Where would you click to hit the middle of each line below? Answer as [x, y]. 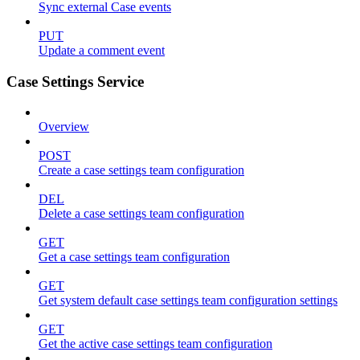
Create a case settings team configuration [141, 170]
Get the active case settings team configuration [155, 344]
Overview [64, 127]
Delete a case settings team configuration [141, 214]
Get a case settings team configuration [134, 257]
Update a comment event [102, 50]
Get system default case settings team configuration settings [188, 301]
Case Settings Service [75, 81]
